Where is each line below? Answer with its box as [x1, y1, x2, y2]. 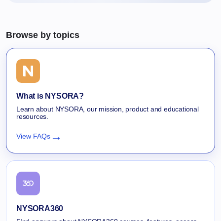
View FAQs [16, 132, 50, 140]
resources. [16, 112, 48, 120]
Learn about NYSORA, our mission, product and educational [16, 105, 199, 113]
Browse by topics [6, 30, 79, 40]
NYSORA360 [16, 204, 64, 213]
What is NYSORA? [16, 91, 84, 100]
